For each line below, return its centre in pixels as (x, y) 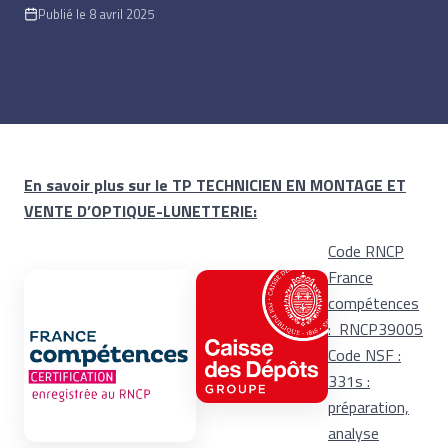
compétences (373, 303)
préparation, (368, 407)
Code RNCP (366, 251)
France (350, 277)
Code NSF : (364, 355)
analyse (353, 433)
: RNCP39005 (375, 329)
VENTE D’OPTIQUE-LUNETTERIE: (140, 211)
